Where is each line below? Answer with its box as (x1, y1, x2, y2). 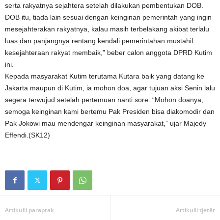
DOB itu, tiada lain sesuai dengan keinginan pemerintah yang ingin (5, 13, 212, 21)
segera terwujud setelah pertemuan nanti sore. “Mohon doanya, (5, 96, 203, 104)
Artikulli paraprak (5, 206, 54, 214)
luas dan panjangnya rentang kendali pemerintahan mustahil (5, 37, 193, 45)
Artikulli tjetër (176, 206, 215, 214)
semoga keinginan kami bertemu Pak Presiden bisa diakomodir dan (5, 108, 215, 115)
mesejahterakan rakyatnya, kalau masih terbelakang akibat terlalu (5, 25, 209, 33)
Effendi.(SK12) (5, 131, 50, 139)
